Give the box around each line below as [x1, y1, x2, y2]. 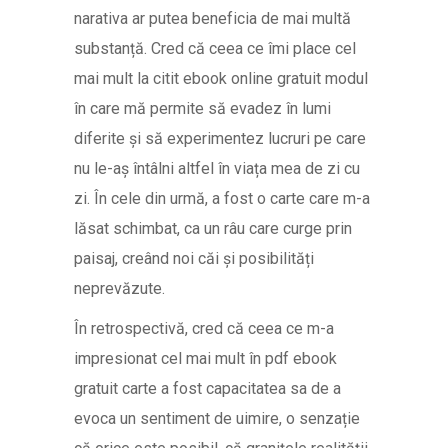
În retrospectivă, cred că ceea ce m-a [74, 319, 334, 338]
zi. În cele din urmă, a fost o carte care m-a [74, 189, 370, 208]
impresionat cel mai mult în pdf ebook [74, 349, 337, 368]
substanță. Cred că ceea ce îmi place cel [74, 39, 356, 58]
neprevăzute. [74, 279, 165, 298]
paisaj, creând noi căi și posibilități [74, 249, 314, 268]
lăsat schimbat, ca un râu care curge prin [74, 219, 352, 238]
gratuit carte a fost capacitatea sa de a [74, 379, 341, 398]
